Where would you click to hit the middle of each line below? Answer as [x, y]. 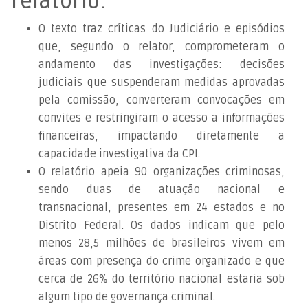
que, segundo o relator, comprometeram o [162, 46]
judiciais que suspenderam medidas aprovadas [162, 82]
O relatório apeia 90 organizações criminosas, [162, 172]
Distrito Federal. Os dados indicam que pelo [162, 225]
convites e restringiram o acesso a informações [162, 118]
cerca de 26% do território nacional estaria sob [162, 279]
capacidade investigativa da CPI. [119, 154]
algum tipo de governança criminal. [127, 297]
